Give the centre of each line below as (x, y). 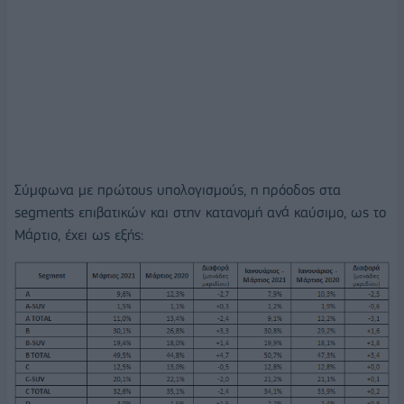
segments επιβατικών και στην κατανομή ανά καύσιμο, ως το (200, 212)
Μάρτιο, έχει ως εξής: (79, 234)
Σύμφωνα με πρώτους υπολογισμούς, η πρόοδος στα (178, 189)
